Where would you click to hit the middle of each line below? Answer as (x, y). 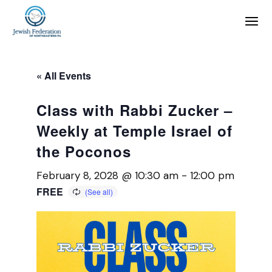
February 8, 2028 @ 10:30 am (108, 175)
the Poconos (84, 151)
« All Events (64, 76)
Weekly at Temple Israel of (135, 131)
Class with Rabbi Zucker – (135, 110)
